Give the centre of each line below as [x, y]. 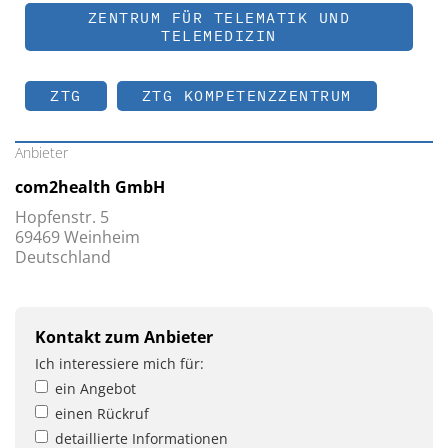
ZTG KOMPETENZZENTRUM [246, 96]
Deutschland [63, 257]
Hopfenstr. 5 [62, 217]
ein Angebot [95, 389]
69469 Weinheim [77, 237]
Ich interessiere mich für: [119, 364]
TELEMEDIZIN [219, 36]
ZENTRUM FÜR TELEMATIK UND [219, 18]
